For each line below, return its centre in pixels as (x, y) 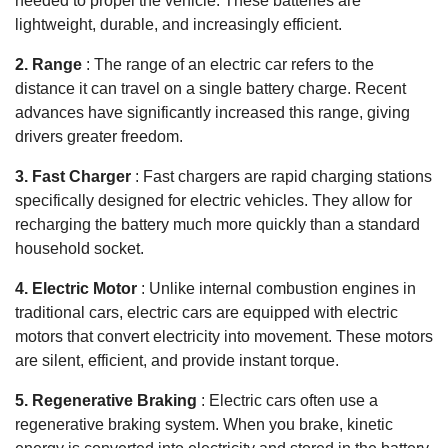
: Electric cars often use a (287, 400)
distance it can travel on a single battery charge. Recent (210, 88)
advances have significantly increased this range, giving (212, 112)
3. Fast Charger (73, 176)
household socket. (79, 248)
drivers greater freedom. (99, 136)
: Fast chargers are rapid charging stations (281, 176)
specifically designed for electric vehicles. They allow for (213, 200)
